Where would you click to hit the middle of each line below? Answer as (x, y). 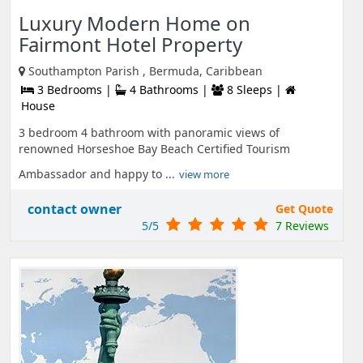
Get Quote (304, 209)
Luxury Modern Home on (135, 23)
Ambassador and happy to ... (97, 174)
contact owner (75, 209)
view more (204, 174)
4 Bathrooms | (169, 90)
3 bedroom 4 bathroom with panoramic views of (149, 132)
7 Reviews (302, 226)
